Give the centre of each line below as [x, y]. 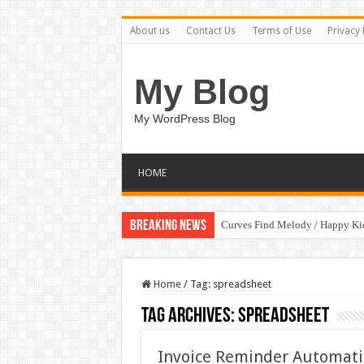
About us [149, 31]
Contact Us [210, 31]
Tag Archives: [189, 316]
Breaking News [168, 226]
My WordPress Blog [184, 119]
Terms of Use [281, 31]
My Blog [201, 92]
